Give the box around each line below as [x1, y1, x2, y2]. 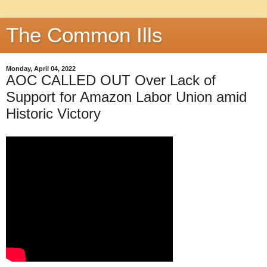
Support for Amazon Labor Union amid [6, 89, 247, 105]
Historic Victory [6, 105, 101, 122]
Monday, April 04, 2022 [6, 65, 76, 72]
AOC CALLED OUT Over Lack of [6, 72, 216, 88]
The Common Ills [6, 24, 163, 46]
